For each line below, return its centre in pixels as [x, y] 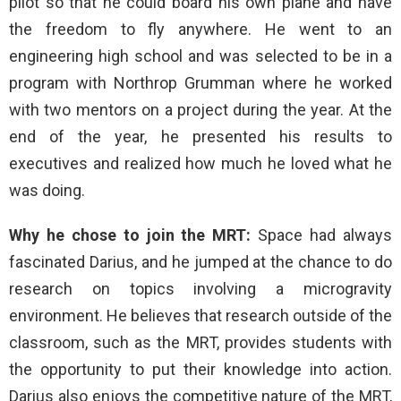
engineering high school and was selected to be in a [200, 56]
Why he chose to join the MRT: [134, 235]
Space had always [325, 235]
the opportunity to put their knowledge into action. [200, 369]
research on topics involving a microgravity [200, 289]
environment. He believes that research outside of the [200, 316]
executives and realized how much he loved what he [200, 163]
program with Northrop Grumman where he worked [200, 83]
